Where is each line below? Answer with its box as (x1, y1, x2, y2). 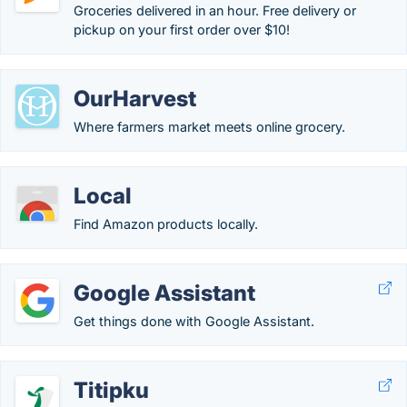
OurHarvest (74, 85, 196, 112)
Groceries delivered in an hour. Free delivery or (74, 3, 356, 18)
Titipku (74, 377, 149, 403)
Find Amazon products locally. (74, 216, 258, 232)
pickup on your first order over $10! (74, 22, 290, 37)
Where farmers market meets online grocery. (74, 119, 345, 134)
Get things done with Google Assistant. (74, 313, 314, 329)
